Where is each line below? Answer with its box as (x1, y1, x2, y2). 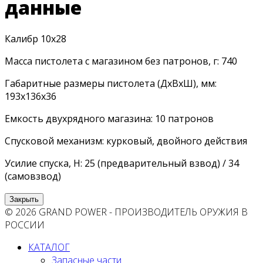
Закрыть (9, 195, 39, 204)
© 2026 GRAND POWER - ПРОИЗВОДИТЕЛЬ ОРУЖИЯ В (5, 205, 248, 219)
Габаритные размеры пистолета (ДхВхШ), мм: (5, 77, 217, 90)
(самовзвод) (5, 170, 61, 183)
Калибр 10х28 (5, 32, 66, 46)
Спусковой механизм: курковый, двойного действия (5, 134, 247, 148)
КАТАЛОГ (28, 241, 70, 254)
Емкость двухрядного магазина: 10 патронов (5, 112, 214, 126)
